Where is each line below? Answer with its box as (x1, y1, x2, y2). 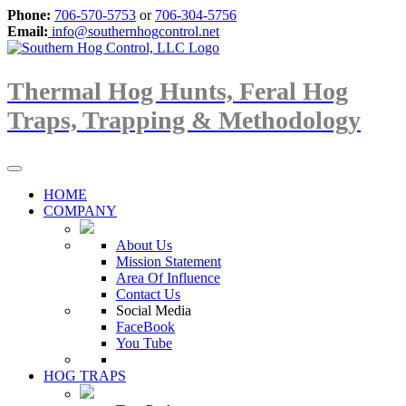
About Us (116, 237, 172, 254)
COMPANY (43, 203, 117, 219)
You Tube (116, 335, 172, 352)
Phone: (7, 7, 51, 23)
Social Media (116, 303, 191, 319)
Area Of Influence (116, 270, 220, 286)
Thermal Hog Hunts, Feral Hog (7, 77, 348, 106)
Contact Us (116, 286, 180, 303)
